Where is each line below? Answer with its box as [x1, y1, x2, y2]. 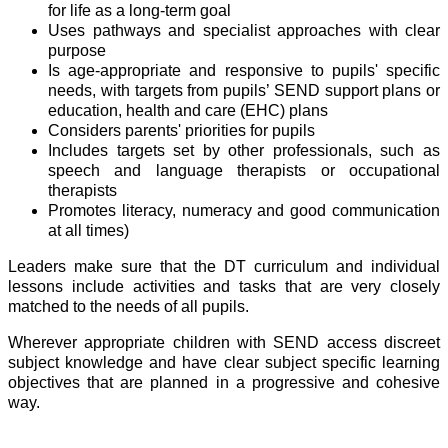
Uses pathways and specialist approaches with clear [48, 21, 440, 39]
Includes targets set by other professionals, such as [48, 141, 440, 159]
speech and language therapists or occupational [48, 161, 440, 179]
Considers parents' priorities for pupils [48, 121, 315, 139]
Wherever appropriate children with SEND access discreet [8, 333, 440, 351]
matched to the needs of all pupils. [8, 297, 253, 315]
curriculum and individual [254, 257, 440, 275]
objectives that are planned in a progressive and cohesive [8, 373, 440, 391]
